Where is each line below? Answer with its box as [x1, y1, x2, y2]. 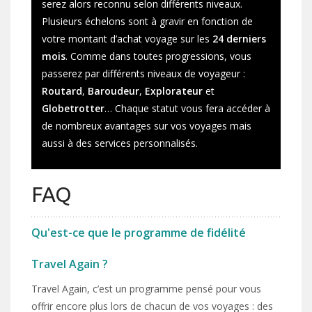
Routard [42, 84, 82, 98]
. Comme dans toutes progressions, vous [65, 49, 251, 63]
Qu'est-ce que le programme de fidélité [31, 225, 246, 241]
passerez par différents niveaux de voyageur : [42, 67, 245, 81]
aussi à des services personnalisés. [42, 136, 198, 150]
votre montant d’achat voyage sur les [42, 32, 210, 46]
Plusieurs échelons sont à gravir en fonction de [42, 15, 253, 29]
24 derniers [210, 32, 266, 46]
